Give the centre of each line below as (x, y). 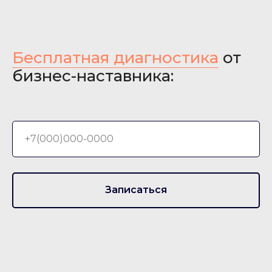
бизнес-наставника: (93, 76)
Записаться (136, 190)
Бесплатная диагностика (115, 57)
